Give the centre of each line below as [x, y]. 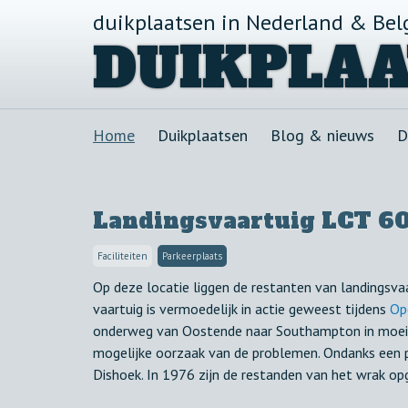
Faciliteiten [122, 256]
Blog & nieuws [322, 135]
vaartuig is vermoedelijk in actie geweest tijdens [241, 309]
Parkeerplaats [193, 256]
